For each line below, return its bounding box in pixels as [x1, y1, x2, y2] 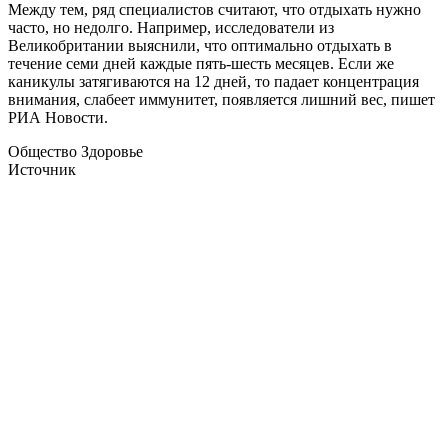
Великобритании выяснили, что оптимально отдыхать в [8, 37, 392, 55]
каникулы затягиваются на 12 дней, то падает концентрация [8, 73, 419, 91]
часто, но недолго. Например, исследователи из [8, 19, 334, 37]
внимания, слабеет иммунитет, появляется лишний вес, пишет [8, 91, 435, 109]
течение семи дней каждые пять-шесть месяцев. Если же [8, 55, 394, 73]
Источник [8, 161, 76, 179]
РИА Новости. [8, 109, 108, 127]
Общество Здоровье [8, 143, 143, 161]
